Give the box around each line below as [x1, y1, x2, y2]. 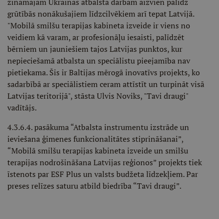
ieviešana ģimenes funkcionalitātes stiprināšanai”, [7, 133, 183, 144]
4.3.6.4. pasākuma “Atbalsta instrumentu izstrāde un [7, 121, 189, 132]
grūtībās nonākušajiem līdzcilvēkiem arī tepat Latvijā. [7, 8, 194, 19]
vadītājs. [7, 102, 38, 113]
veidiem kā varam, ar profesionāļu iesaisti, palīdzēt [7, 31, 184, 43]
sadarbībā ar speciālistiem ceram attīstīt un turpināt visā [7, 78, 204, 89]
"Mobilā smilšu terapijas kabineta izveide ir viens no [7, 20, 190, 31]
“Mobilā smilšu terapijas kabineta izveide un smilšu [7, 145, 188, 156]
